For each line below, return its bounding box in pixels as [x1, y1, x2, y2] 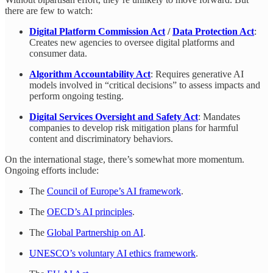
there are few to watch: [5, 5, 93, 16]
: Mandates [198, 111, 240, 122]
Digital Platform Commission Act [29, 26, 165, 37]
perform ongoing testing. [29, 90, 124, 101]
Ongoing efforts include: [5, 165, 99, 175]
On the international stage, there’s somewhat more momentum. [5, 154, 244, 165]
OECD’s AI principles [47, 206, 132, 217]
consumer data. [29, 48, 87, 58]
